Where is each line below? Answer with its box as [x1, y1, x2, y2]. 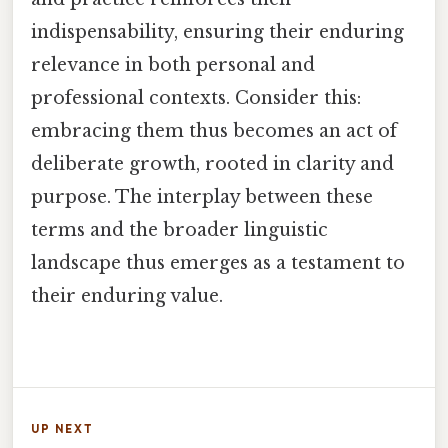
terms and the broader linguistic [31, 218, 328, 241]
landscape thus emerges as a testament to [31, 251, 405, 274]
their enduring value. [31, 284, 223, 307]
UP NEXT [31, 422, 94, 437]
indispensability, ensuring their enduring [31, 20, 404, 43]
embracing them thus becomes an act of [31, 119, 397, 142]
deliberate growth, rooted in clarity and [31, 152, 394, 175]
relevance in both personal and [31, 53, 315, 76]
